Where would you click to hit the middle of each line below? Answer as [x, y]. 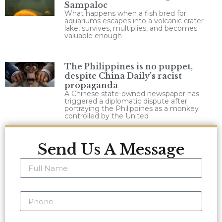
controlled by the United [107, 116]
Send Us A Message [111, 150]
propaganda [91, 85]
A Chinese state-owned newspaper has [132, 94]
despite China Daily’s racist [123, 76]
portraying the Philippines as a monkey [132, 109]
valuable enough [93, 36]
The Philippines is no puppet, [129, 67]
